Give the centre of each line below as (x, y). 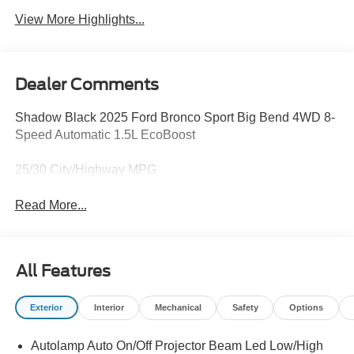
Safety (245, 308)
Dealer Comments (87, 84)
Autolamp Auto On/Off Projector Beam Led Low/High (177, 345)
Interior (109, 308)
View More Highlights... (79, 20)
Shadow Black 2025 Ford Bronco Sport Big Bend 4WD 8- (175, 117)
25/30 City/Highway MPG (85, 169)
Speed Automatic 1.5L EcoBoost (105, 134)
